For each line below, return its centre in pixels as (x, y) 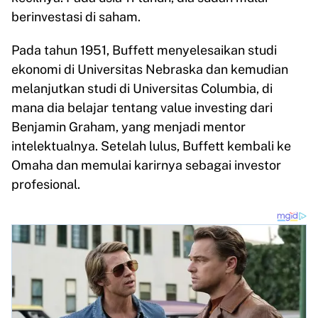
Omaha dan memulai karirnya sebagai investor (146, 165)
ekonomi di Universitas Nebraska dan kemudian (150, 69)
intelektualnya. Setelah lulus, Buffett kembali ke (151, 146)
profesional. (46, 184)
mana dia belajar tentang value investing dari (142, 108)
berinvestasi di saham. (76, 17)
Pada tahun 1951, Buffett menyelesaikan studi (144, 50)
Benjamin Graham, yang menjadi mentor (128, 127)
